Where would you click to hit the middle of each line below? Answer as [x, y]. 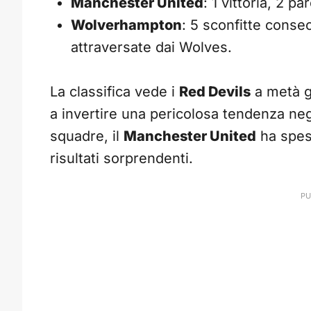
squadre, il [87, 136]
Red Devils [215, 92]
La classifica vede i [115, 92]
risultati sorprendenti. [121, 159]
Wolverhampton [126, 25]
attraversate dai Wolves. [151, 48]
